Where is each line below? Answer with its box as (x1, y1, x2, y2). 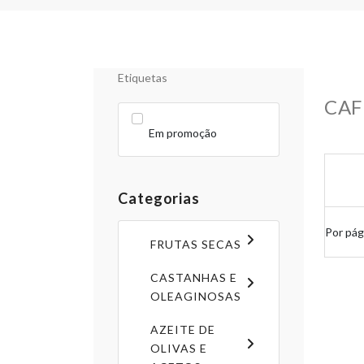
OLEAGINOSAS (150, 288, 241, 303)
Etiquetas (118, 71, 167, 84)
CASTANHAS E (150, 270, 237, 284)
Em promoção (149, 125, 217, 140)
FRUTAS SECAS (150, 236, 241, 251)
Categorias (118, 188, 200, 207)
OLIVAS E (150, 340, 207, 355)
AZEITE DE (150, 322, 215, 336)
